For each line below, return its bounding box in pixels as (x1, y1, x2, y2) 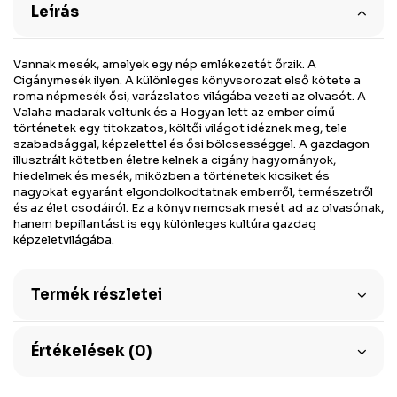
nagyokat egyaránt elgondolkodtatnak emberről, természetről (13, 183, 373, 199)
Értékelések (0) (30, 341, 152, 361)
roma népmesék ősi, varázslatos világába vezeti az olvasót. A (13, 88, 366, 104)
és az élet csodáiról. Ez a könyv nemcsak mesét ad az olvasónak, (13, 199, 384, 215)
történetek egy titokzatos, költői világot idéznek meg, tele (13, 120, 347, 136)
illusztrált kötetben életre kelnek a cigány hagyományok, (13, 152, 336, 167)
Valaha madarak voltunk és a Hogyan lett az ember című (13, 104, 335, 120)
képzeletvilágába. (13, 231, 114, 247)
